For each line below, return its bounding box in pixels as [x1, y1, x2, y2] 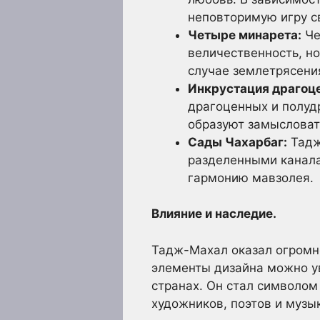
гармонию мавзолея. [188, 170, 314, 185]
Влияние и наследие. [151, 206, 276, 221]
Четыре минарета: [188, 27, 301, 42]
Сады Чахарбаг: [188, 134, 287, 149]
